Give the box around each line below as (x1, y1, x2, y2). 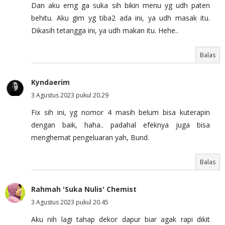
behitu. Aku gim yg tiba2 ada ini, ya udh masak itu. (31, 13, 210, 23)
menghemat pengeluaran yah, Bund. (31, 132, 149, 142)
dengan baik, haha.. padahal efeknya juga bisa (31, 120, 210, 130)
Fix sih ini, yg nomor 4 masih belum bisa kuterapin (31, 107, 210, 117)
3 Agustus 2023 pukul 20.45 (31, 197, 108, 206)
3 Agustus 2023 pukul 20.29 (31, 90, 108, 99)
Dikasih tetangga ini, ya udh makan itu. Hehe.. (31, 25, 178, 35)
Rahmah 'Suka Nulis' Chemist (31, 184, 137, 194)
